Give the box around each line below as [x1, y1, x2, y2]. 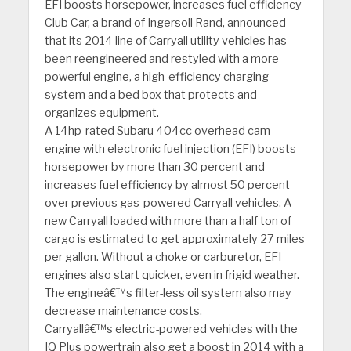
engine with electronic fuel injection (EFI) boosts [44, 142, 296, 157]
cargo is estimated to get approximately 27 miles [44, 232, 305, 247]
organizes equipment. [44, 106, 159, 121]
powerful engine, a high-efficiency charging [44, 70, 269, 85]
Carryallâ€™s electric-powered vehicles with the [44, 322, 298, 337]
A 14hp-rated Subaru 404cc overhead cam [44, 124, 270, 139]
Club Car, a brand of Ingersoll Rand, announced [44, 16, 286, 31]
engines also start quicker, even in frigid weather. [44, 268, 299, 283]
